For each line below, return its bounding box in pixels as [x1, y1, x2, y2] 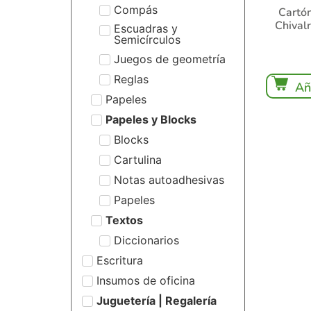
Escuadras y [114, 22, 178, 35]
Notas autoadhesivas [114, 172, 224, 187]
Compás [114, 2, 158, 17]
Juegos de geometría [114, 51, 226, 66]
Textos [105, 212, 143, 227]
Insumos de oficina [96, 273, 195, 287]
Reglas [114, 72, 149, 86]
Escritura [96, 253, 143, 267]
